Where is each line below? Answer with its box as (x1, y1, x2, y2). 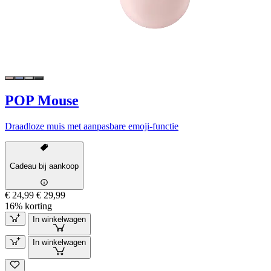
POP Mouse (5, 93, 79, 109)
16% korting (5, 201, 52, 212)
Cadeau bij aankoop (10, 161, 79, 171)
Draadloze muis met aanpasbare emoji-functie (5, 121, 178, 132)
